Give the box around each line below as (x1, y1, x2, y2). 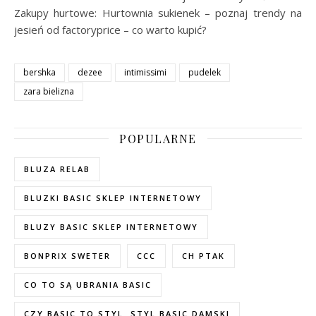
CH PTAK (182, 250, 225, 261)
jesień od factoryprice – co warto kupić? (14, 22, 207, 37)
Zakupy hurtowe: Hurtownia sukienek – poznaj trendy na (14, 5, 302, 20)
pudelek (188, 66, 221, 78)
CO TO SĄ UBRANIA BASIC (24, 279, 152, 290)
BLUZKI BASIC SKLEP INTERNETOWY (24, 192, 202, 203)
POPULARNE (119, 130, 197, 146)
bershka (23, 66, 56, 78)
